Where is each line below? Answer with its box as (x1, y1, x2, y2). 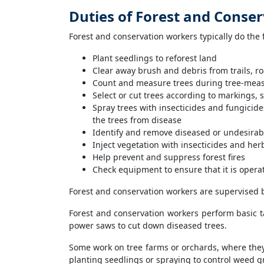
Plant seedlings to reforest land (93, 52, 217, 64)
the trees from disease (93, 114, 181, 126)
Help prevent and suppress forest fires (93, 151, 245, 163)
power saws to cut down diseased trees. (69, 220, 227, 231)
